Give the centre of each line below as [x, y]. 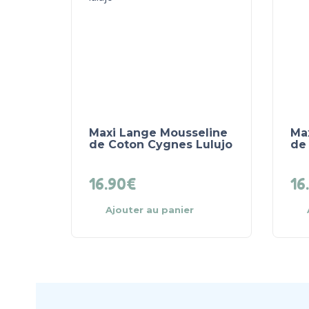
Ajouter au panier [150, 209]
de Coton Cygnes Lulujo [161, 144]
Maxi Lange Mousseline [158, 132]
